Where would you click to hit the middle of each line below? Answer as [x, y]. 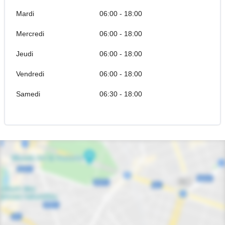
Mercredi [30, 34]
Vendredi [30, 74]
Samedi [28, 94]
